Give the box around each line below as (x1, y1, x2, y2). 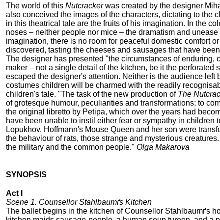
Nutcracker (65, 1, 103, 10)
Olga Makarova (137, 143, 190, 152)
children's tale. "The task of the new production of (6, 90, 178, 99)
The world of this (6, 1, 65, 10)
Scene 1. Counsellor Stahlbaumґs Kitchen (6, 198, 152, 207)
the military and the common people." (6, 143, 137, 152)
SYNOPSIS (6, 170, 47, 179)
